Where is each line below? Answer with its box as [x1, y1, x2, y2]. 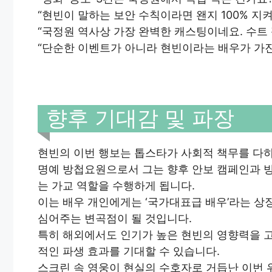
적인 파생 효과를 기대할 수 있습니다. [38, 245, 220, 258]
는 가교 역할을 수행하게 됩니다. [38, 179, 195, 192]
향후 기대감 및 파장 [46, 104, 234, 131]
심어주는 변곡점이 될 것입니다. [38, 212, 192, 225]
